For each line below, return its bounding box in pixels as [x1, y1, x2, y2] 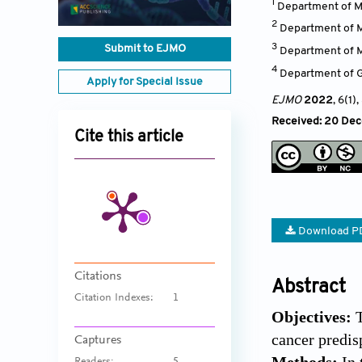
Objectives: [271, 308, 356, 326]
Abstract [271, 278, 346, 298]
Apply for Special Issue [86, 76, 203, 89]
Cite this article [74, 129, 183, 146]
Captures [74, 334, 121, 347]
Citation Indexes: [74, 293, 154, 305]
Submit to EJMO [103, 43, 186, 56]
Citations [74, 270, 121, 284]
